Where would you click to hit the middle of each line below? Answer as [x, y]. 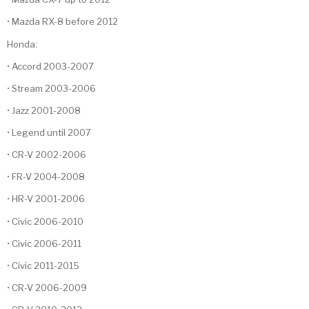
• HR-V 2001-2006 [46, 199]
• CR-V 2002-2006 [47, 155]
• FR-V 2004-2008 [46, 177]
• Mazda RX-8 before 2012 [62, 22]
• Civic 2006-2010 [45, 221]
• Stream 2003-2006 [51, 88]
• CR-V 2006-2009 [47, 287]
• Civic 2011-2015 [43, 265]
